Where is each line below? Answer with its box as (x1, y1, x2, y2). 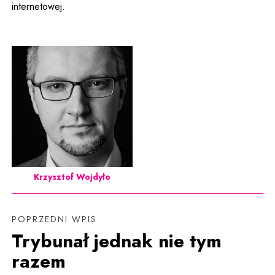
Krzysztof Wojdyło (34, 170, 111, 183)
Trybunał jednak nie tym (12, 227, 222, 254)
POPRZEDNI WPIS (12, 212, 98, 225)
